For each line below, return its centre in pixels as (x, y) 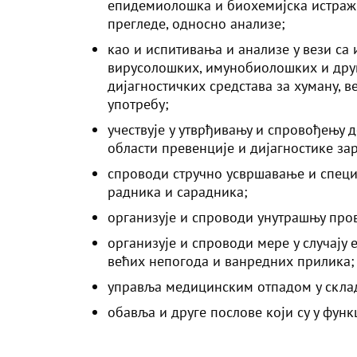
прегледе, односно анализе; (196, 23)
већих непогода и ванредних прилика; (231, 261)
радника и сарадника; (177, 191)
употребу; (138, 104)
